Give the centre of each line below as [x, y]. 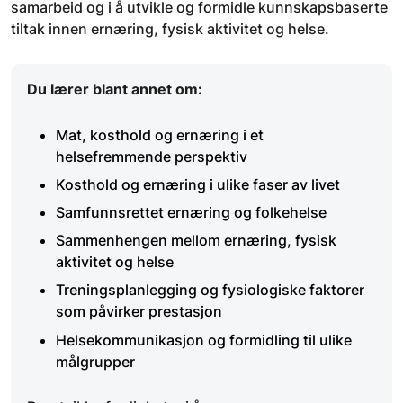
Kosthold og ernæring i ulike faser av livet [198, 184]
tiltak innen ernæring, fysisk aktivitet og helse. [172, 29]
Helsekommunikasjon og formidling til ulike [204, 340]
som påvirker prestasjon [139, 312]
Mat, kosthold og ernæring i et [160, 134]
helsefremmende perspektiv [152, 156]
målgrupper [95, 361]
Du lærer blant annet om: [115, 89]
